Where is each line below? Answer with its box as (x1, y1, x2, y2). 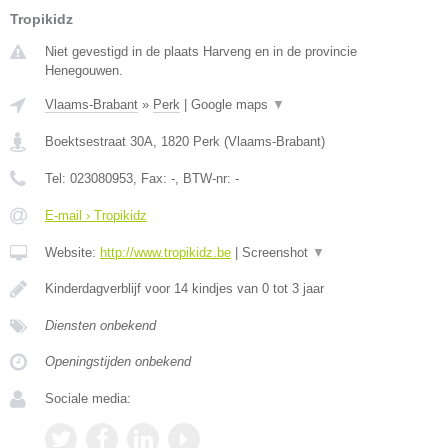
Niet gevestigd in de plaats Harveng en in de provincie (45, 44, 357, 59)
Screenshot (242, 245, 312, 260)
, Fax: (133, 171, 171, 186)
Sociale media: (45, 391, 131, 406)
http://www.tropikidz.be (100, 245, 231, 260)
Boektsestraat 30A (45, 134, 153, 149)
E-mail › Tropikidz (45, 208, 147, 223)
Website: (45, 245, 100, 260)
